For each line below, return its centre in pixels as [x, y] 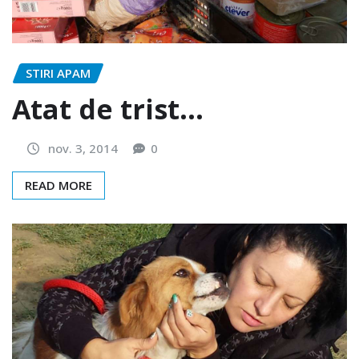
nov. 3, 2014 [83, 148]
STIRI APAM [58, 73]
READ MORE [58, 186]
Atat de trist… [108, 109]
